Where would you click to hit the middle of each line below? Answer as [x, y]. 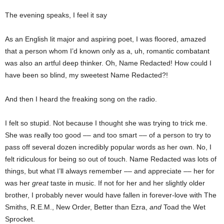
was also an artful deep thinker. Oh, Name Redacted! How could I [108, 63]
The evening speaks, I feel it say [56, 15]
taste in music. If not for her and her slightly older [127, 183]
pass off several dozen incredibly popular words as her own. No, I [108, 147]
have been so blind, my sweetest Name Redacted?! [86, 75]
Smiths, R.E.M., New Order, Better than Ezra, [77, 207]
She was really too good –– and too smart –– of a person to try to [108, 135]
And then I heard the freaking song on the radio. [81, 99]
